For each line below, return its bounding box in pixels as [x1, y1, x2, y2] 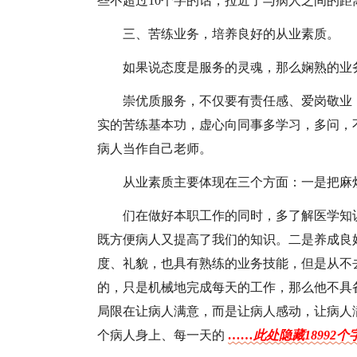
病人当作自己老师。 [97, 142, 212, 155]
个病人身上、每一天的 [97, 328, 228, 342]
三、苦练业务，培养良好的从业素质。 [123, 27, 339, 41]
